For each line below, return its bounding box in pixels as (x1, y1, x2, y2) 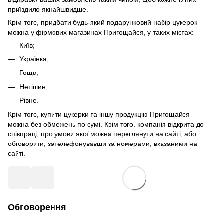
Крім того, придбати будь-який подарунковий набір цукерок (8, 18, 197, 26)
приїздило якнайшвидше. (8, 5, 88, 13)
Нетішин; (19, 82, 48, 91)
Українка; (19, 55, 49, 63)
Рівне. (19, 96, 38, 105)
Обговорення (8, 202, 66, 212)
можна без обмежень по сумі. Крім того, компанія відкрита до (8, 120, 204, 128)
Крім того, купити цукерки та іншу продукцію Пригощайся (8, 110, 190, 118)
